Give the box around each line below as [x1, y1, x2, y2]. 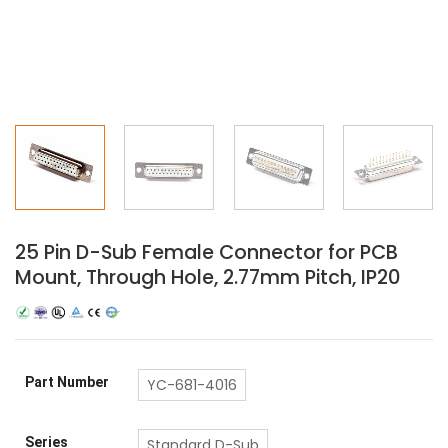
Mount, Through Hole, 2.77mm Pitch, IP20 [15, 263, 400, 291]
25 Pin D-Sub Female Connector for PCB [15, 238, 398, 266]
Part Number [25, 374, 109, 391]
